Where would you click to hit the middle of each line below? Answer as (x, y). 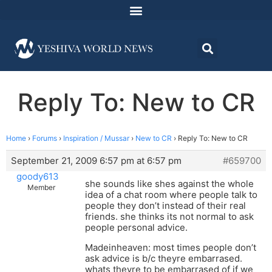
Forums (45, 138)
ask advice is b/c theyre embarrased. (164, 259)
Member (41, 188)
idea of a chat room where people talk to (171, 195)
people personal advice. (136, 228)
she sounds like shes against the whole (169, 184)
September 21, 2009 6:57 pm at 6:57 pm (96, 161)
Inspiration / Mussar (96, 138)
